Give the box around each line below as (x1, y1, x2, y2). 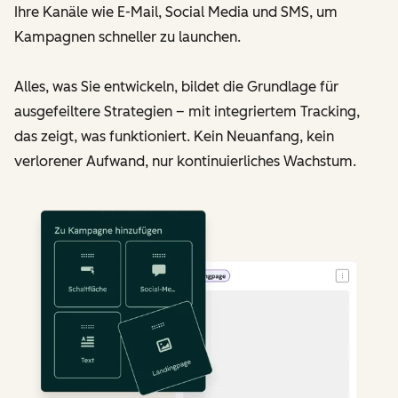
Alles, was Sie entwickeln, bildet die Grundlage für (14, 77, 338, 95)
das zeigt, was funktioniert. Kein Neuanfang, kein (14, 127, 334, 145)
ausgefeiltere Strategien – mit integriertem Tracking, (14, 102, 360, 120)
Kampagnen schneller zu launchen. (14, 28, 241, 45)
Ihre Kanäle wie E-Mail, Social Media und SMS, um (14, 3, 338, 20)
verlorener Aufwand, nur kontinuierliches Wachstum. (14, 152, 356, 170)
